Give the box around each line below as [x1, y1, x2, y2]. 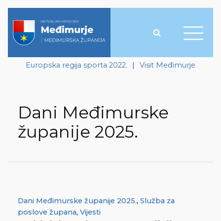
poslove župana [18, 207, 76, 217]
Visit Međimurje [140, 61, 195, 70]
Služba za [140, 196, 175, 205]
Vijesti [80, 207, 101, 217]
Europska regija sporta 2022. [26, 61, 127, 70]
